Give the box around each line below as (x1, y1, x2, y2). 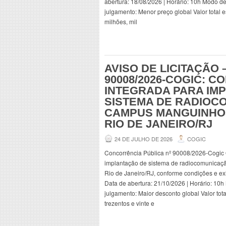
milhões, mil (104, 17, 137, 26)
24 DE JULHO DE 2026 (115, 135, 173, 143)
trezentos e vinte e (104, 199, 154, 207)
